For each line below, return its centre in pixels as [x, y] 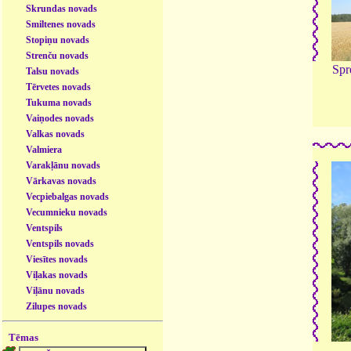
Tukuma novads [59, 102]
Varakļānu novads [63, 165]
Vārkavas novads [62, 181]
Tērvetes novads [59, 87]
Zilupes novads [57, 306]
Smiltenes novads [61, 24]
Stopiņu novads [58, 40]
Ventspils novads [60, 243]
